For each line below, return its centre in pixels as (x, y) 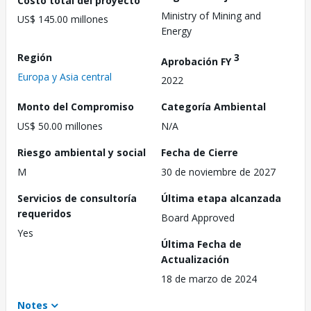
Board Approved (198, 218)
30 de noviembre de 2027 (218, 172)
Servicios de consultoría (77, 199)
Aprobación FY (197, 61)
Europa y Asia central (65, 76)
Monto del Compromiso (76, 107)
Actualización (195, 260)
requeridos (44, 214)
